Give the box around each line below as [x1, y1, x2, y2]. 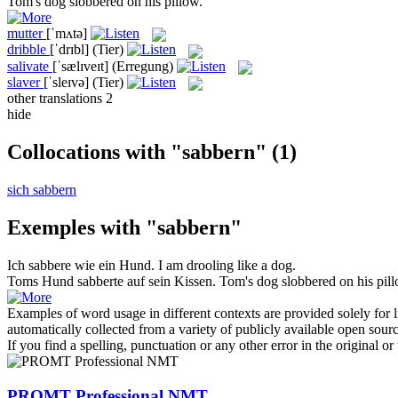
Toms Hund [7, 273, 77, 289]
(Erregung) [112, 58, 173, 74]
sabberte [77, 273, 123, 289]
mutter [7, 25, 43, 41]
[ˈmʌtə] [46, 25, 87, 41]
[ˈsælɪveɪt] [52, 58, 108, 74]
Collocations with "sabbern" [7, 140, 267, 164]
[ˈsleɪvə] [44, 74, 89, 90]
